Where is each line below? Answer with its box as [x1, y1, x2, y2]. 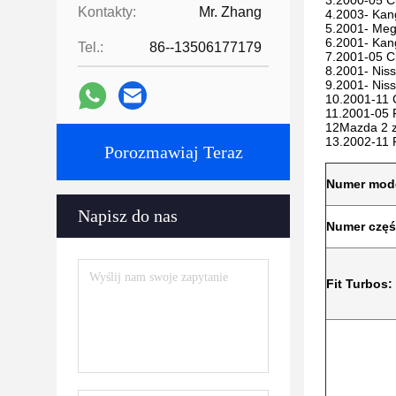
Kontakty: [78, 4, 136, 19]
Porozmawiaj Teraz [103, 142, 243, 162]
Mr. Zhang [199, 4, 262, 19]
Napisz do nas [78, 206, 178, 225]
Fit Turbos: [326, 277, 392, 291]
